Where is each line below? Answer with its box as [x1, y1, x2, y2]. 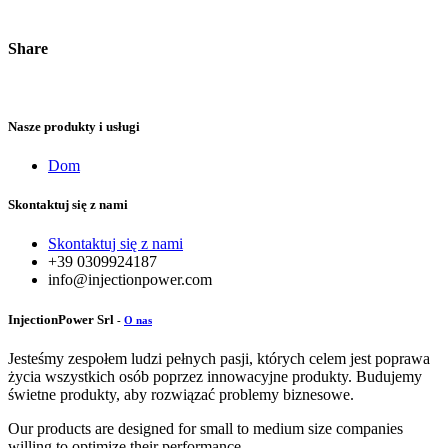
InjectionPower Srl [8, 311, 114, 327]
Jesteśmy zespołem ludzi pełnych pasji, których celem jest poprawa [8, 349, 430, 367]
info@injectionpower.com [48, 271, 212, 289]
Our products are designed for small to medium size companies [8, 419, 403, 437]
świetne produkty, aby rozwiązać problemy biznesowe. [8, 385, 354, 403]
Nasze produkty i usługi [8, 118, 140, 134]
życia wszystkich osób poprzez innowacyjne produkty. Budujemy [8, 367, 422, 385]
